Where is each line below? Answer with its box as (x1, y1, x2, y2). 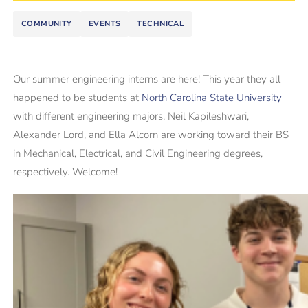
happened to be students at (12, 91, 142, 104)
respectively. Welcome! (12, 165, 118, 179)
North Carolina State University (141, 91, 282, 104)
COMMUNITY (21, 19, 72, 29)
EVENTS (88, 19, 121, 29)
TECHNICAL (137, 19, 184, 29)
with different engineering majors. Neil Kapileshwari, (12, 109, 249, 123)
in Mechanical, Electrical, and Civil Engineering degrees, (12, 146, 263, 160)
